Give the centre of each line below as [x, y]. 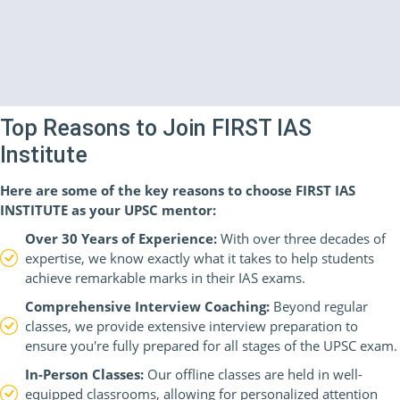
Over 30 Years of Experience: [121, 238]
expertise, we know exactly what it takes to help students [200, 258]
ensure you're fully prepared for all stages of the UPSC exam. [211, 346]
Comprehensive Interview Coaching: [147, 306]
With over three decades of [301, 238]
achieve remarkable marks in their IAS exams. [165, 278]
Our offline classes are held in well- [253, 374]
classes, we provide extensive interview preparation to [192, 326]
